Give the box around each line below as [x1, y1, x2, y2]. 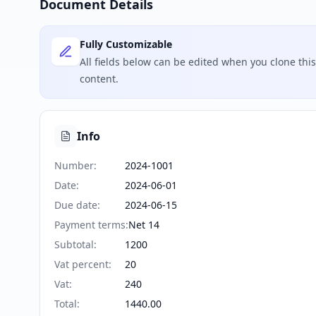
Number [54, 159, 94, 172]
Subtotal [54, 238, 94, 251]
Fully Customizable [80, 37, 172, 51]
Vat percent [54, 257, 109, 271]
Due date [54, 198, 97, 212]
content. [80, 72, 119, 85]
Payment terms [54, 218, 126, 231]
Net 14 [128, 218, 159, 231]
